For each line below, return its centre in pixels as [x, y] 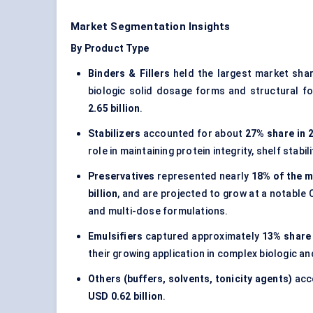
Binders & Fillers [129, 74]
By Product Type [110, 49]
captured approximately [203, 236]
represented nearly [203, 176]
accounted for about [194, 134]
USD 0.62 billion [126, 297]
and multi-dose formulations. [158, 211]
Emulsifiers [117, 236]
